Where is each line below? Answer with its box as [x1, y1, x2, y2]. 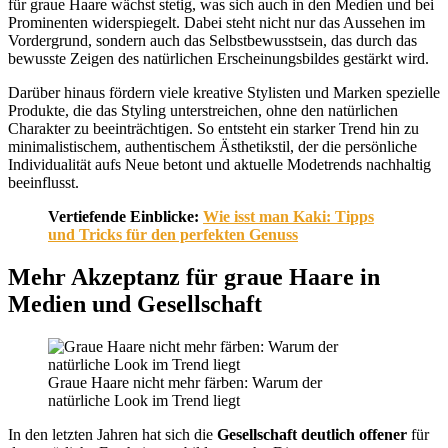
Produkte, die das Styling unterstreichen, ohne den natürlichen [8, 102, 398, 120]
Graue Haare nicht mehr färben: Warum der [48, 373, 322, 391]
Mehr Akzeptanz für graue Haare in [8, 263, 380, 290]
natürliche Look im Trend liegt [48, 391, 240, 409]
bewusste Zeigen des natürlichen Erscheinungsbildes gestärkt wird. [8, 50, 429, 68]
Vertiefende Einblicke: [48, 208, 203, 226]
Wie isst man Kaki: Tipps [203, 208, 374, 226]
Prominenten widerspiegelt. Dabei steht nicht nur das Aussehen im [8, 14, 425, 32]
